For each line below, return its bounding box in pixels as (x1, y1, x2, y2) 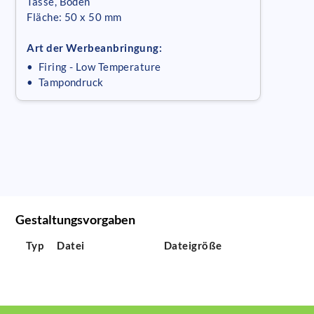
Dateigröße (163, 239, 222, 252)
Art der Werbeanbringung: (27, 41, 163, 54)
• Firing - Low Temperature (27, 60, 161, 73)
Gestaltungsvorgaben (15, 212, 136, 228)
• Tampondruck (27, 75, 104, 88)
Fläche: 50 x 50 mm (27, 10, 122, 23)
